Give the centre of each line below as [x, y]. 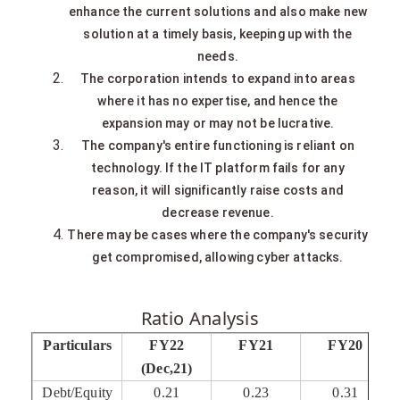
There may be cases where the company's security [218, 234]
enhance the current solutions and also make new [218, 11]
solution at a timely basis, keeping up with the [218, 33]
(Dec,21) [167, 368]
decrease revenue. [218, 212]
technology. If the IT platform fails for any [218, 167]
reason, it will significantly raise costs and [218, 190]
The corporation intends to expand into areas [218, 78]
